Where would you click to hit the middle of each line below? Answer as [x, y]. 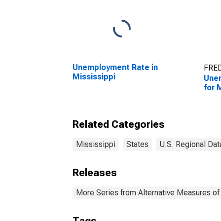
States [137, 144]
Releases [95, 173]
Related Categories [119, 124]
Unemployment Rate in [115, 67]
